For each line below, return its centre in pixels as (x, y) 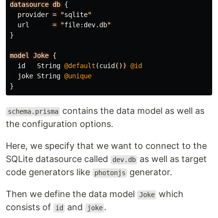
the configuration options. (60, 124)
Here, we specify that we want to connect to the (106, 146)
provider (33, 15)
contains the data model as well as (132, 111)
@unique (78, 76)
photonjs (110, 173)
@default (80, 66)
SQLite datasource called (58, 159)
